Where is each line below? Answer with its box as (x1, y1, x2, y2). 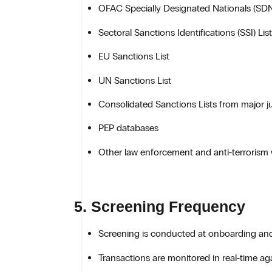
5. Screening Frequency (74, 198, 245, 216)
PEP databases (98, 122, 158, 134)
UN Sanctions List (98, 74, 171, 86)
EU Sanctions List (98, 50, 169, 63)
